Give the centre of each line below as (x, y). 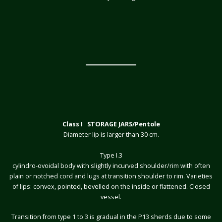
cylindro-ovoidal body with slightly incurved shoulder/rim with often (111, 166)
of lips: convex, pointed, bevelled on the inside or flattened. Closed (111, 187)
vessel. (111, 197)
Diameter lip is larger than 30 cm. (111, 135)
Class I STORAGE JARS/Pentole (111, 124)
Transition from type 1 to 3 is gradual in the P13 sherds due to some (111, 217)
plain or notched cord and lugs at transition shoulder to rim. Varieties (111, 176)
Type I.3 (111, 156)
